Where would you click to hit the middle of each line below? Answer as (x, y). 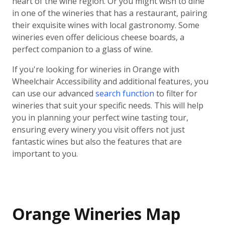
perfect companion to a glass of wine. (82, 49)
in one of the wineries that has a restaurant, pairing (110, 13)
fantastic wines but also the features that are (97, 142)
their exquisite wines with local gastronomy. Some (106, 25)
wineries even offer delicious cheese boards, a (98, 37)
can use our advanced (54, 93)
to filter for (176, 93)
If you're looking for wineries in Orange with (96, 69)
